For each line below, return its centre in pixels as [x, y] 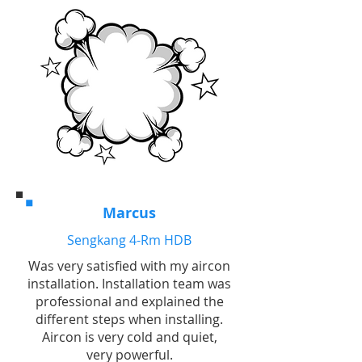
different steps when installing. [129, 319]
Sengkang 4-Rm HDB [129, 240]
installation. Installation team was [129, 284]
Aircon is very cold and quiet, [129, 337]
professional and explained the [129, 301]
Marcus [129, 213]
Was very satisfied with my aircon [129, 266]
